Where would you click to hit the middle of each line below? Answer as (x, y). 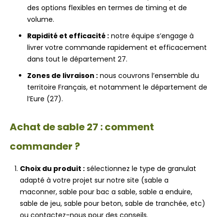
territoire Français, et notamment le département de (117, 87)
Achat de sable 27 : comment (82, 127)
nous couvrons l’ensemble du (148, 76)
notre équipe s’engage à (151, 36)
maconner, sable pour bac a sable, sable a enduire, (106, 192)
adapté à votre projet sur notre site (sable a (94, 180)
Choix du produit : (52, 169)
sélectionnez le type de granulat (140, 169)
